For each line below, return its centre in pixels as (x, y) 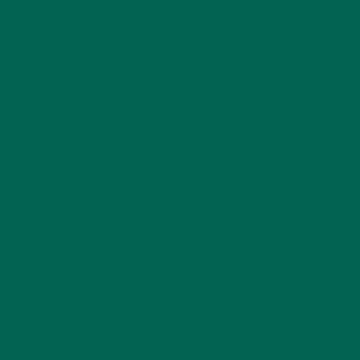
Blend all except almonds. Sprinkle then (198, 55)
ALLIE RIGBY (149, 165)
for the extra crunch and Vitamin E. (188, 74)
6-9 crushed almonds (150, 35)
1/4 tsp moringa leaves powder (176, 16)
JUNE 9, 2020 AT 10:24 (167, 179)
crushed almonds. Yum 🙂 (186, 241)
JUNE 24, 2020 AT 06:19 (170, 346)
